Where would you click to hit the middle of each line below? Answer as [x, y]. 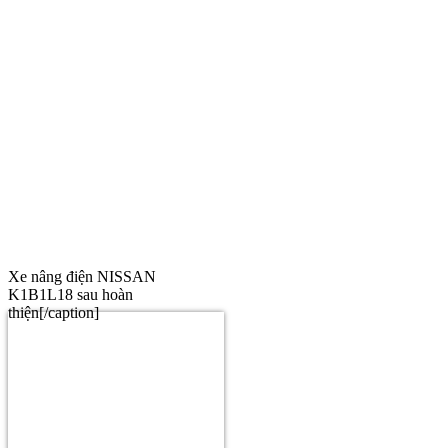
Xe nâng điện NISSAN [82, 276]
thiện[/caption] [53, 312]
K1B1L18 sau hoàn [70, 294]
